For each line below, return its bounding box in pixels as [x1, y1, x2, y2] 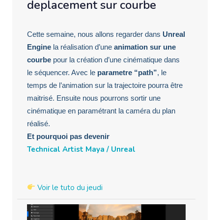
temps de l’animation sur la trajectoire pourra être [27, 81, 183, 89]
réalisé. [27, 119, 50, 128]
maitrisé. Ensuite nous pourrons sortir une [27, 93, 161, 102]
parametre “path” [97, 68, 157, 77]
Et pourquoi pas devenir [27, 132, 110, 140]
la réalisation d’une [51, 42, 114, 51]
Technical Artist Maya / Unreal [27, 144, 136, 154]
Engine [27, 42, 51, 51]
